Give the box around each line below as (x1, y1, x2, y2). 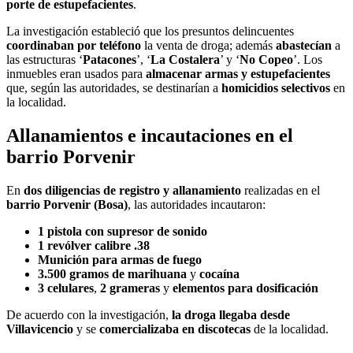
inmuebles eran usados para (6, 67, 146, 81)
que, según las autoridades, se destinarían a (6, 81, 221, 95)
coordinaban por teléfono (6, 39, 141, 53)
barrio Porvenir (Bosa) (6, 197, 128, 211)
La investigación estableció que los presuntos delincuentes (6, 24, 294, 39)
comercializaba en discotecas (99, 321, 251, 336)
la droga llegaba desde (172, 307, 290, 321)
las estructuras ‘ (6, 53, 83, 67)
